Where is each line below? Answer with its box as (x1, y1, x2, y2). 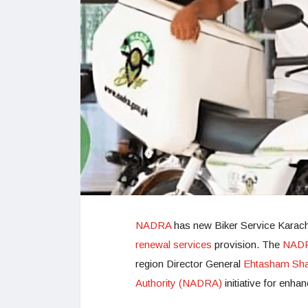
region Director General (135, 257, 243, 269)
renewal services (135, 238, 212, 250)
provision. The (212, 238, 283, 250)
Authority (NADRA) (135, 276, 222, 289)
